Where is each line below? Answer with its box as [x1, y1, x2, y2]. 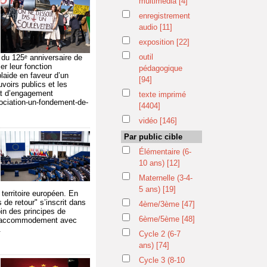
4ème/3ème [139, 200, 182, 209]
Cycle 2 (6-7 [139, 229, 181, 238]
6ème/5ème [139, 215, 182, 223]
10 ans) [139, 159, 167, 167]
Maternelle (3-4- [139, 173, 193, 182]
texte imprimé [139, 90, 186, 99]
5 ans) [139, 185, 163, 194]
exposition [139, 38, 176, 46]
